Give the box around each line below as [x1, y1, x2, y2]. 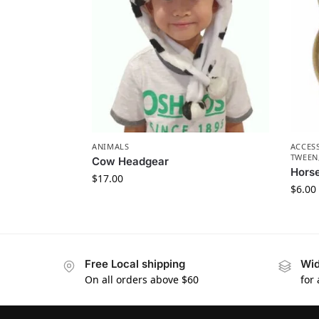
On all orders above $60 [85, 273, 199, 287]
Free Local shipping [85, 256, 185, 271]
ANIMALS [91, 140, 130, 152]
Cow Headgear [91, 154, 169, 168]
